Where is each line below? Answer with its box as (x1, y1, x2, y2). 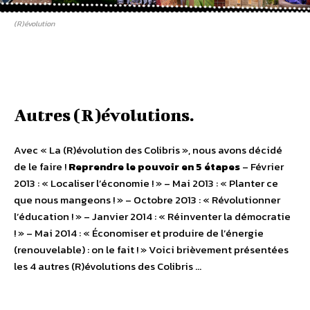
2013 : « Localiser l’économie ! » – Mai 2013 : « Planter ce (14, 175, 278, 192)
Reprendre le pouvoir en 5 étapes (69, 158, 240, 175)
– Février (240, 158, 284, 175)
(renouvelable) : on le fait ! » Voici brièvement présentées (14, 241, 289, 258)
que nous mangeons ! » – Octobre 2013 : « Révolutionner (14, 192, 280, 208)
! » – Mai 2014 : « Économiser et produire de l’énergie (14, 225, 264, 241)
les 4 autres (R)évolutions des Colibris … (14, 258, 201, 275)
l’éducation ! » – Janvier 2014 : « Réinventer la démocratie (14, 208, 291, 225)
